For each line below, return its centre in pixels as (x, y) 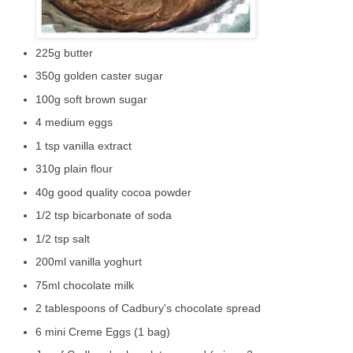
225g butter (64, 52)
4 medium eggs (74, 123)
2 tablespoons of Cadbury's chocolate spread (148, 308)
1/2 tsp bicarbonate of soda (104, 216)
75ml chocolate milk (85, 285)
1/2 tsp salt (63, 238)
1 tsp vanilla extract (84, 145)
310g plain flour (74, 169)
